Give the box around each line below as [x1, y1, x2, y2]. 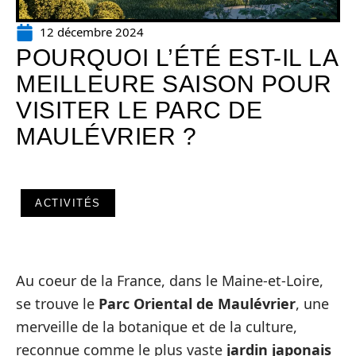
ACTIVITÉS [35, 197, 101, 209]
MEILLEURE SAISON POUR [16, 71, 332, 97]
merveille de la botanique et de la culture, [16, 317, 297, 336]
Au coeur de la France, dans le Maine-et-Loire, [16, 271, 323, 290]
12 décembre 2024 [40, 24, 144, 40]
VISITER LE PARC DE [16, 97, 262, 123]
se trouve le [16, 294, 99, 313]
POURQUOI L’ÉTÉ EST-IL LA [16, 44, 337, 71]
